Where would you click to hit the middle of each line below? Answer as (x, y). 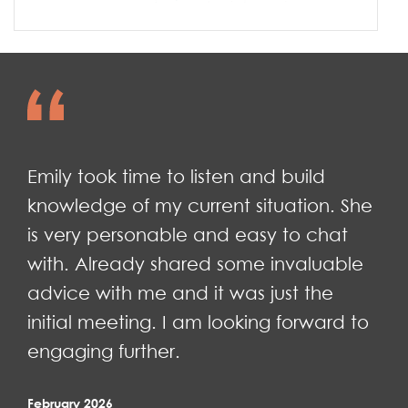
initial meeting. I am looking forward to (198, 323)
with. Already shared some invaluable (195, 265)
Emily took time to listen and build (176, 177)
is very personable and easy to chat (188, 235)
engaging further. (104, 352)
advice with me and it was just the (180, 294)
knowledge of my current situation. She (200, 206)
